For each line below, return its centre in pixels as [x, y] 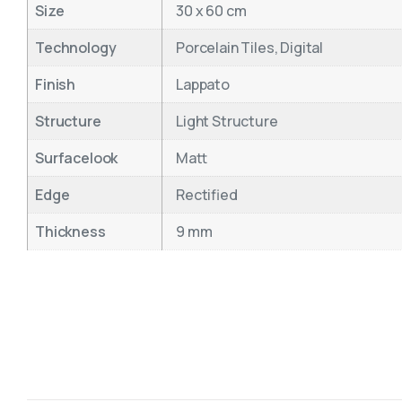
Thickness [70, 231]
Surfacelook [77, 157]
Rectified [207, 194]
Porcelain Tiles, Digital [250, 47]
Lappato [203, 84]
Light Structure [227, 121]
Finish [56, 84]
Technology [76, 47]
